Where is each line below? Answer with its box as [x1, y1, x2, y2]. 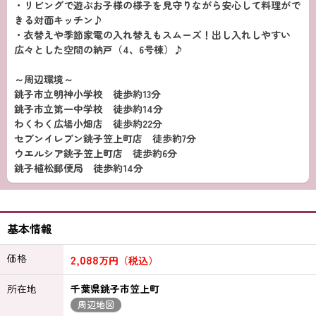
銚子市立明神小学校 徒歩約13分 [14, 87, 161, 101]
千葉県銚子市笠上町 [71, 281, 159, 296]
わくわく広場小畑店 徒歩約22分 [14, 116, 162, 130]
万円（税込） [99, 253, 158, 267]
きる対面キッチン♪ [14, 13, 103, 27]
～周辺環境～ [14, 72, 73, 86]
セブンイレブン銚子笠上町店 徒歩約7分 [14, 131, 196, 145]
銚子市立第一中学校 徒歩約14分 [14, 102, 163, 116]
